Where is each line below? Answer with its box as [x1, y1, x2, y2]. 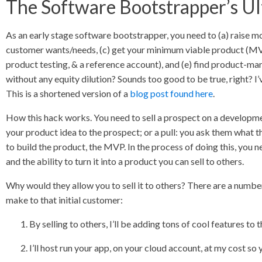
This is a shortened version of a [6, 88, 130, 99]
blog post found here [130, 88, 213, 99]
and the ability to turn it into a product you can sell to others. [6, 156, 244, 167]
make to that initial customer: [6, 194, 123, 205]
